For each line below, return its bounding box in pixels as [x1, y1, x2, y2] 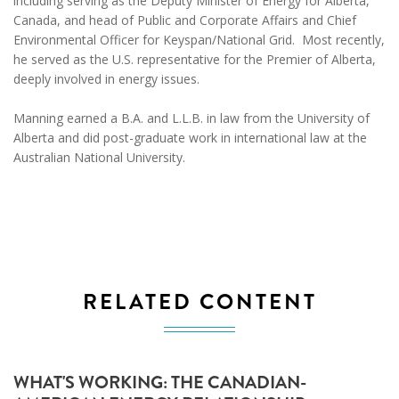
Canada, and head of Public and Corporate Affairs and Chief [13, 12, 356, 29]
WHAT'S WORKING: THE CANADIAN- [13, 369, 306, 395]
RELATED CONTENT [82, 286, 317, 317]
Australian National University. [13, 149, 189, 167]
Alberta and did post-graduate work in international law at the [13, 129, 367, 147]
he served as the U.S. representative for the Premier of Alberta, [13, 51, 376, 69]
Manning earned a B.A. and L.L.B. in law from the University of [13, 110, 370, 127]
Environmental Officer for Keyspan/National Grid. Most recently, [13, 31, 385, 49]
